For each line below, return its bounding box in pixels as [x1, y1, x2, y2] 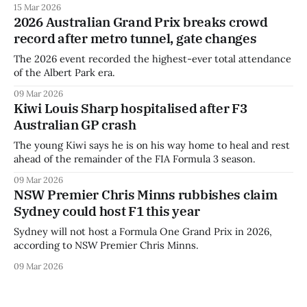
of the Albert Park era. [14, 65, 115, 79]
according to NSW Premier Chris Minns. [14, 238, 199, 251]
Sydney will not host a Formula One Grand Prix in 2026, [14, 224, 272, 238]
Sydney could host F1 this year [14, 202, 201, 219]
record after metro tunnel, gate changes [14, 29, 257, 47]
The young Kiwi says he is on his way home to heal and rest [14, 138, 290, 151]
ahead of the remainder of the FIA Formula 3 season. [14, 151, 256, 165]
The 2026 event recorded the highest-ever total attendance [14, 51, 291, 65]
